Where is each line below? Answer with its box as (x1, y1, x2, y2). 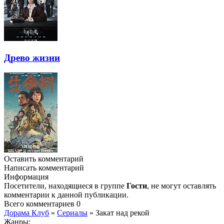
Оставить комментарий (4, 154, 83, 163)
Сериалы (57, 208, 87, 217)
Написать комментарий (4, 163, 84, 172)
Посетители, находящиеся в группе (4, 181, 126, 190)
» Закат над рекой (87, 208, 149, 217)
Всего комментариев (4, 199, 76, 208)
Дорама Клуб (4, 208, 49, 217)
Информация (4, 172, 48, 181)
